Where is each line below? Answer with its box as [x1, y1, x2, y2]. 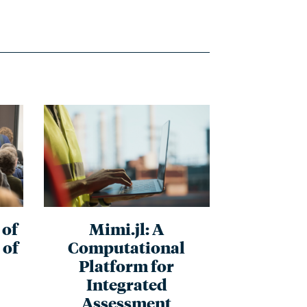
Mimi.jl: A [89, 217, 164, 239]
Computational [68, 236, 186, 258]
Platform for [79, 254, 175, 276]
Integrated [86, 273, 167, 295]
